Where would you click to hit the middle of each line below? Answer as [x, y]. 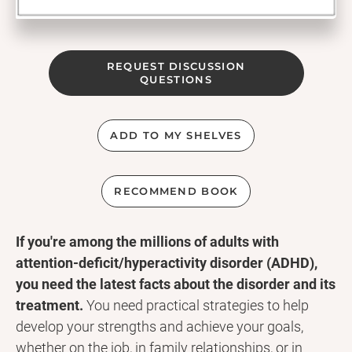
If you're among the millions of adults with [147, 241]
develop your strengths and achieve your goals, [159, 326]
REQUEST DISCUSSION [176, 66]
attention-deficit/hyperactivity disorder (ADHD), [167, 262]
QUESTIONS [176, 79]
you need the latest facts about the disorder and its [176, 284]
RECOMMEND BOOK [176, 191]
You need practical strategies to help [196, 305]
